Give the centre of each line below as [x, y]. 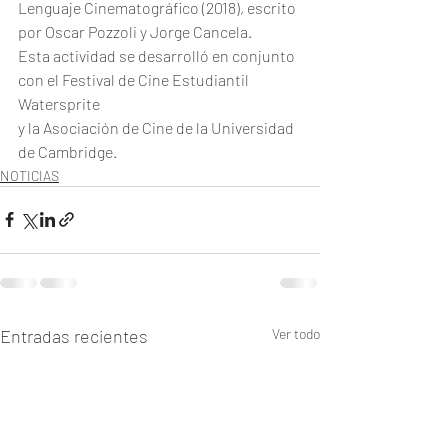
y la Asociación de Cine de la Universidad [157, 127]
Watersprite [59, 103]
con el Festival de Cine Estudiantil [135, 79]
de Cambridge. [67, 151]
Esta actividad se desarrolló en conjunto [158, 55]
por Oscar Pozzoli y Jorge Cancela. [135, 31]
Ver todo [296, 333]
